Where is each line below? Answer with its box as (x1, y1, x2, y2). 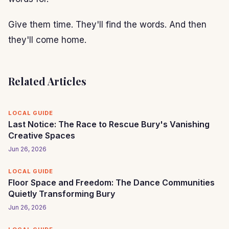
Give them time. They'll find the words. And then (8, 19, 207, 30)
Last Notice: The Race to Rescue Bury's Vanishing (8, 119, 210, 129)
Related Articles (8, 74, 86, 88)
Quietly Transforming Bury (8, 188, 115, 199)
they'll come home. (8, 34, 86, 45)
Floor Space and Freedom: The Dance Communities (8, 177, 215, 188)
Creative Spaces (8, 130, 75, 141)
